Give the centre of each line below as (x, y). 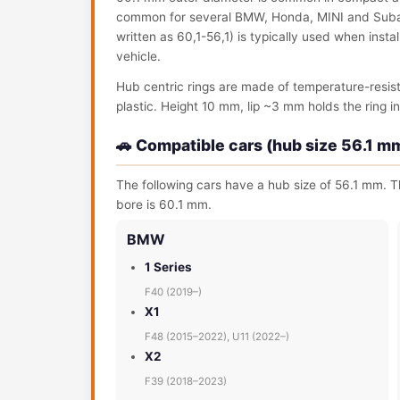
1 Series (168, 267)
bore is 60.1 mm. (164, 204)
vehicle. (138, 56)
